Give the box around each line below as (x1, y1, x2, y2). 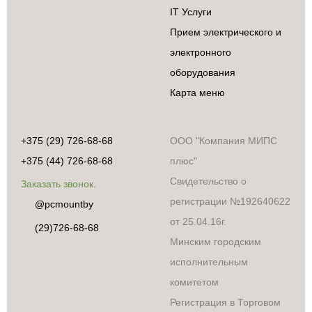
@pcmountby (35, 198, 93, 210)
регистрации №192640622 (170, 195, 290, 207)
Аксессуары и (9, 221, 63, 232)
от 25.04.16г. (170, 215, 226, 227)
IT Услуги (170, 6, 212, 17)
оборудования (170, 66, 235, 78)
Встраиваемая (9, 263, 67, 273)
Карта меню (170, 86, 225, 98)
